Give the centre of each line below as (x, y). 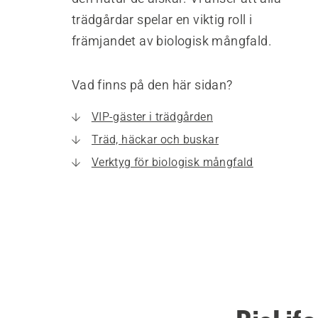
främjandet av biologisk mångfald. (171, 41)
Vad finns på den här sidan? (152, 85)
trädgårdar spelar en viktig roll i (162, 20)
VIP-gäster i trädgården (152, 117)
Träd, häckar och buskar (155, 139)
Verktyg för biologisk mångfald (172, 162)
